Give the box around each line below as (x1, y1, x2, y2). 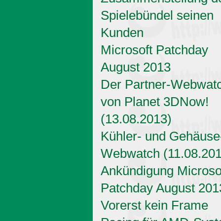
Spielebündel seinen (101, 8, 214, 22)
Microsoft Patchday (101, 42, 208, 57)
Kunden (101, 25, 144, 39)
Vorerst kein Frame (101, 198, 208, 212)
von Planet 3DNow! (101, 94, 209, 109)
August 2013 (101, 60, 171, 74)
